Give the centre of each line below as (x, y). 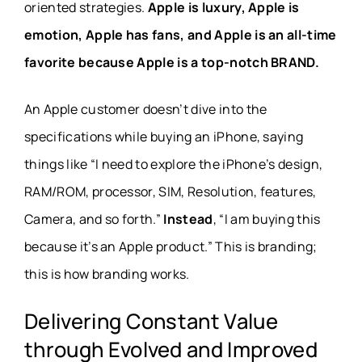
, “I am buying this (267, 219)
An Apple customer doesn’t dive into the (146, 109)
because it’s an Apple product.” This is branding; (171, 247)
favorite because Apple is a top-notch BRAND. (172, 63)
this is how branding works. (107, 274)
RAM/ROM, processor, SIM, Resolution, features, (170, 192)
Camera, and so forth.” (94, 219)
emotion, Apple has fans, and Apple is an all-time (181, 35)
